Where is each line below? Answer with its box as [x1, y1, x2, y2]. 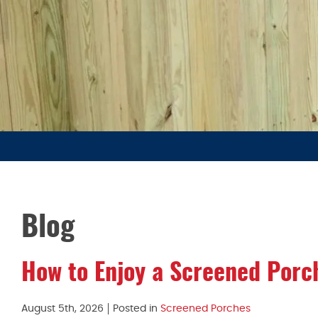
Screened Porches [160, 304, 251, 314]
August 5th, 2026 [21, 304, 104, 314]
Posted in [113, 304, 160, 314]
